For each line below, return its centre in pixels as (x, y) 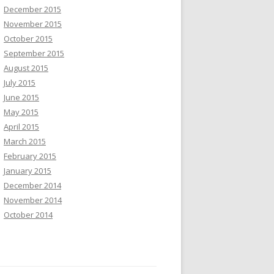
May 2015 (21, 112)
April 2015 (21, 127)
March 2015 (25, 141)
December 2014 (32, 185)
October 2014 (28, 215)
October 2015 (28, 39)
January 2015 (28, 171)
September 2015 (34, 53)
